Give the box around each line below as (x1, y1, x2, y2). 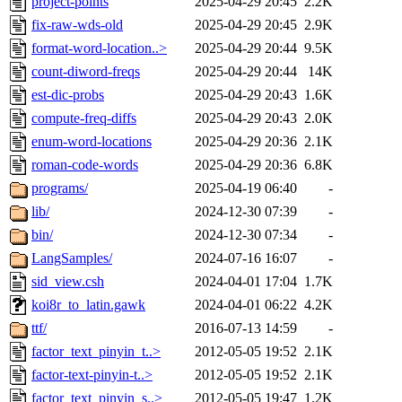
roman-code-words (31, 157, 138, 173)
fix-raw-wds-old (31, 17, 123, 33)
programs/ (31, 180, 88, 197)
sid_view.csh (31, 274, 104, 290)
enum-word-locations (31, 134, 152, 150)
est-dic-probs (31, 87, 104, 103)
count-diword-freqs (31, 64, 140, 80)
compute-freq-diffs (31, 110, 136, 127)
